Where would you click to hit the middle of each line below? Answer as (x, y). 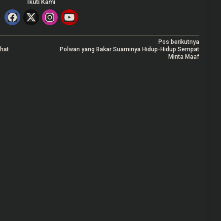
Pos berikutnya (179, 42)
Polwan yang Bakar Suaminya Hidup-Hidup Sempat (129, 50)
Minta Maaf (184, 57)
